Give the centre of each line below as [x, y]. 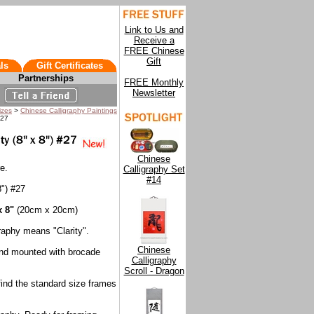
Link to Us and [154, 30]
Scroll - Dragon [154, 271]
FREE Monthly [154, 82]
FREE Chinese [154, 51]
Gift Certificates [70, 66]
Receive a [154, 40]
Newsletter [154, 93]
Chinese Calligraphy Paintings [69, 110]
